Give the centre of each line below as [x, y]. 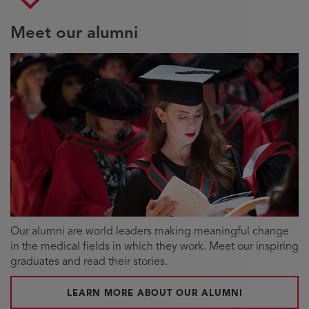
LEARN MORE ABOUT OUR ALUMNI [154, 293]
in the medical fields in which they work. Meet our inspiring [154, 247]
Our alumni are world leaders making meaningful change [150, 231]
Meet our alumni [74, 33]
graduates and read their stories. [89, 262]
